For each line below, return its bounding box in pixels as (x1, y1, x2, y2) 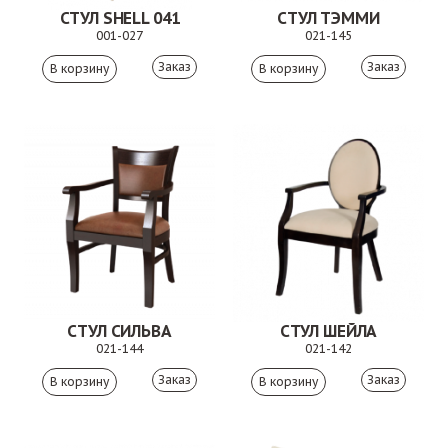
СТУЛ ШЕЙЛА (279, 321, 378, 341)
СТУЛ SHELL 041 (59, 8, 180, 28)
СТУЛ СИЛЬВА (67, 321, 172, 341)
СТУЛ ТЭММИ (277, 8, 380, 28)
